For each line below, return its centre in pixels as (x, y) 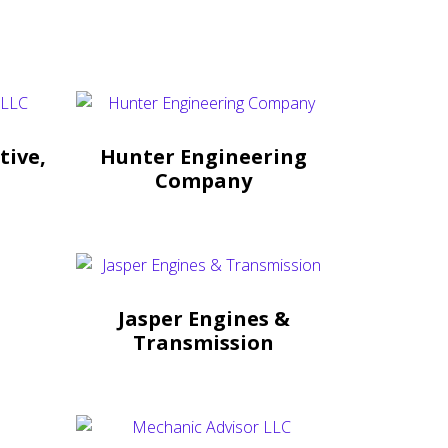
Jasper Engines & (203, 318)
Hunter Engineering (203, 156)
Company (203, 180)
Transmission (203, 342)
